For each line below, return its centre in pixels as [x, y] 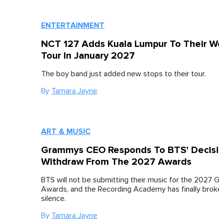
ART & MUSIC [66, 132]
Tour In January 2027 [88, 56]
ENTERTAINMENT [73, 25]
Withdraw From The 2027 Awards [116, 162]
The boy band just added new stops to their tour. [123, 74]
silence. [54, 199]
